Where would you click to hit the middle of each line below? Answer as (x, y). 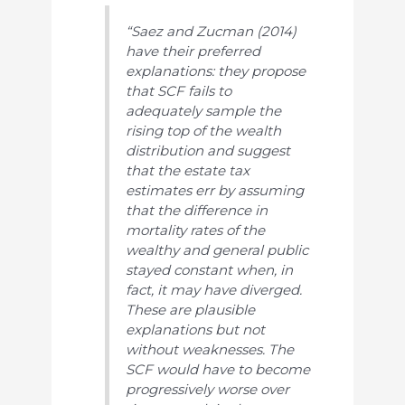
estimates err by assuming (215, 191)
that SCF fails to (179, 91)
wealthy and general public (217, 250)
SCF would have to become (218, 370)
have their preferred (193, 52)
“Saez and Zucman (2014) (212, 32)
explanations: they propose (216, 71)
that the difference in (197, 211)
